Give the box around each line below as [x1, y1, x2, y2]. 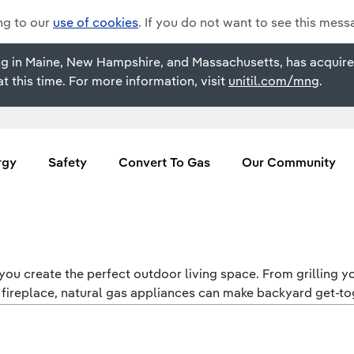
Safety [48, 154, 87, 170]
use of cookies [53, 13, 138, 30]
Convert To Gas [119, 154, 210, 170]
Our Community [242, 154, 336, 170]
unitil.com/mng [228, 73, 319, 88]
